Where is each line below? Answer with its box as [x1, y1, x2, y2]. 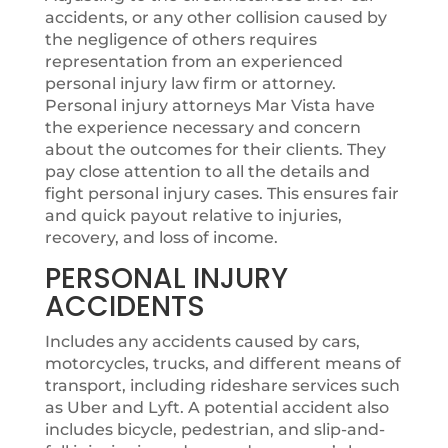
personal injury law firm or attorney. [44, 74, 336, 93]
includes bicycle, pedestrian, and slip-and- [44, 420, 385, 439]
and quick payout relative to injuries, [44, 206, 342, 225]
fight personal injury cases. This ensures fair [44, 184, 399, 203]
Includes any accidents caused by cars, [44, 332, 360, 351]
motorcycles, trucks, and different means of [44, 354, 401, 373]
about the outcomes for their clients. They [44, 140, 386, 159]
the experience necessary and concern [44, 118, 361, 137]
